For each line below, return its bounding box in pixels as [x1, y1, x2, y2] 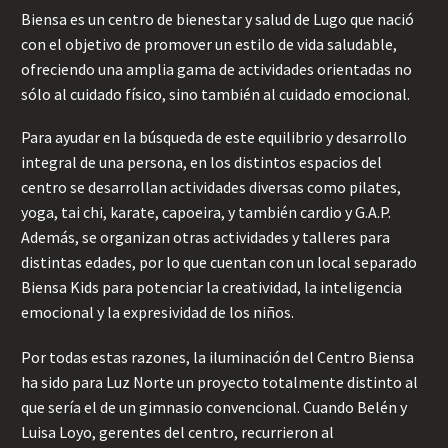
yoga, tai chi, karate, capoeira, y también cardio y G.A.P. [21, 201, 391, 222]
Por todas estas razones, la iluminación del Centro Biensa [21, 346, 414, 367]
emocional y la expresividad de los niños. [21, 301, 294, 322]
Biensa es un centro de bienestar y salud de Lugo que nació [21, 9, 414, 30]
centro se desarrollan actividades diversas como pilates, [21, 176, 401, 197]
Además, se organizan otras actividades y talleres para [21, 226, 390, 247]
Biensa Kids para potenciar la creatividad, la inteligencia [21, 276, 402, 297]
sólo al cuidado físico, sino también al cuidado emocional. [21, 84, 410, 105]
